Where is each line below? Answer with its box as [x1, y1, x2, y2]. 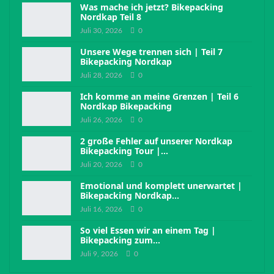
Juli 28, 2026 [80, 72, 122, 80]
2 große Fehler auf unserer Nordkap [80, 135, 232, 147]
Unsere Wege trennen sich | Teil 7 [80, 46, 223, 58]
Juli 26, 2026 [80, 116, 122, 124]
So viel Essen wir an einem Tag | [80, 224, 216, 237]
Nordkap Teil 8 [80, 11, 141, 23]
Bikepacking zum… [80, 234, 160, 246]
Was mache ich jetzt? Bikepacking [80, 1, 223, 13]
